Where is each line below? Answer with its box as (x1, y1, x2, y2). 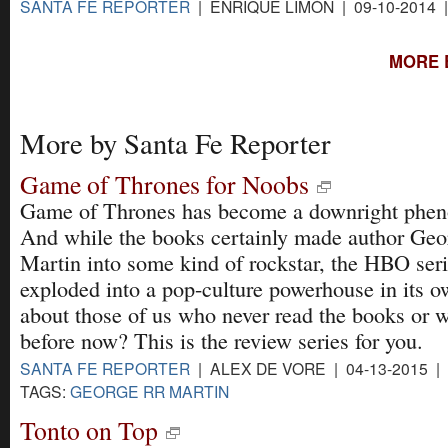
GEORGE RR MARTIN (70, 379, 229, 402)
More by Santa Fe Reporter (20, 123, 331, 162)
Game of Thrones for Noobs (20, 166, 309, 201)
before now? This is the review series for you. (20, 325, 423, 355)
